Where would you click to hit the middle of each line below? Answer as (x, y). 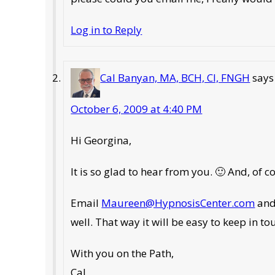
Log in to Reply (107, 29)
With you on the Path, (122, 254)
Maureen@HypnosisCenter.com (178, 203)
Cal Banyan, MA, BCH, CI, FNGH (175, 78)
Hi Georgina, (101, 141)
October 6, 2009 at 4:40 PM (137, 109)
